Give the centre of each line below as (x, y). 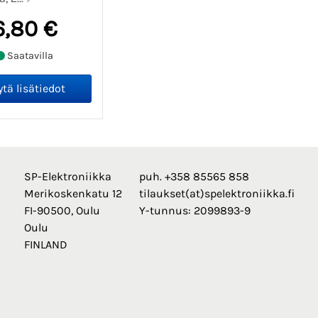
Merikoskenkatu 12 (73, 194)
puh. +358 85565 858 (194, 177)
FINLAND (45, 245)
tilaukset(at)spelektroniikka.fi (216, 194)
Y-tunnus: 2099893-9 (194, 211)
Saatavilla (29, 55)
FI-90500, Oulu (62, 211)
